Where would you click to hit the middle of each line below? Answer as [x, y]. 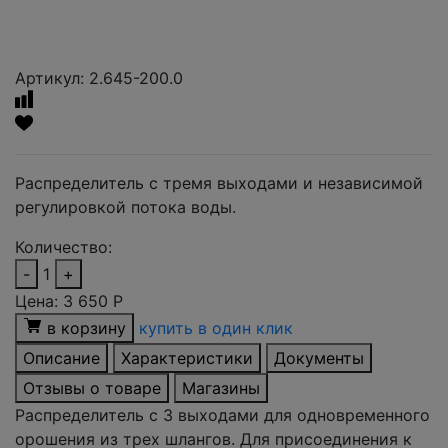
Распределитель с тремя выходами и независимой [219, 183]
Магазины [221, 388]
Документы [319, 358]
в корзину [86, 328]
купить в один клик [216, 328]
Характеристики [187, 358]
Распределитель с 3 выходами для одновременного [222, 415]
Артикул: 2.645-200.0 [99, 78]
